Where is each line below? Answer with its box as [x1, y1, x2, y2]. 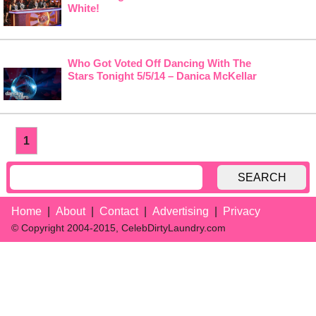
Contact [99, 205, 138, 218]
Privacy [223, 205, 260, 218]
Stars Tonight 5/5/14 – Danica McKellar [67, 70, 257, 83]
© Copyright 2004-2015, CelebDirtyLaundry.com [11, 222, 226, 234]
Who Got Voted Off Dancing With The [67, 57, 251, 70]
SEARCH [237, 171, 286, 183]
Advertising [152, 205, 209, 218]
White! [67, 2, 99, 14]
